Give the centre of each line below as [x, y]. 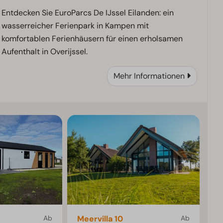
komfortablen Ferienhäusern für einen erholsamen [92, 38]
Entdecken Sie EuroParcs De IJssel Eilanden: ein [87, 12]
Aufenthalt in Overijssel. [44, 51]
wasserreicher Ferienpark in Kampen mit [75, 25]
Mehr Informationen [149, 76]
